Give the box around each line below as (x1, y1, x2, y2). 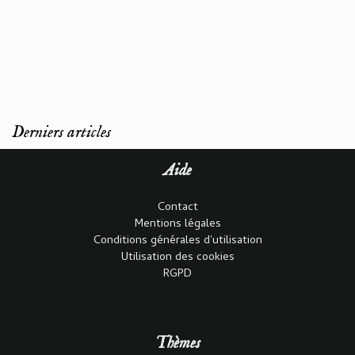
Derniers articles (12, 120, 111, 143)
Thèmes (155, 333, 200, 353)
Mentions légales (134, 215, 221, 234)
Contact (157, 198, 198, 217)
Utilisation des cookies (120, 248, 235, 267)
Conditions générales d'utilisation (93, 231, 262, 250)
